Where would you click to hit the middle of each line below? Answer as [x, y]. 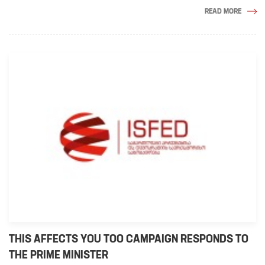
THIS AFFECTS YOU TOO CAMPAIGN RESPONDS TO [129, 239]
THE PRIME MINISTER [59, 255]
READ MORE [223, 11]
